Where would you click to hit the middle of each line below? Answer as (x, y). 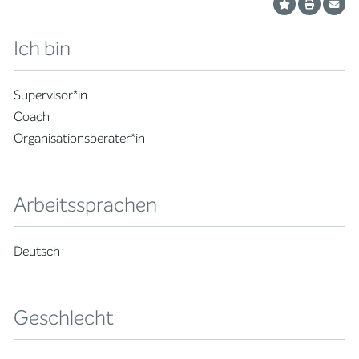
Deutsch (37, 251)
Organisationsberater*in (80, 138)
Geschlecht (64, 318)
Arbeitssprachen (86, 205)
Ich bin (42, 48)
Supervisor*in (51, 95)
